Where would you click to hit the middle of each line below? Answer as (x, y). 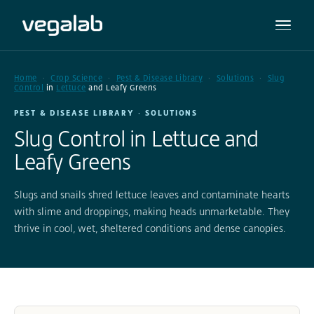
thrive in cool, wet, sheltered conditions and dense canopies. (150, 228)
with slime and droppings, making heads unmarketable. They (152, 211)
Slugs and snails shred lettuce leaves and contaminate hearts (152, 194)
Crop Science (77, 78)
